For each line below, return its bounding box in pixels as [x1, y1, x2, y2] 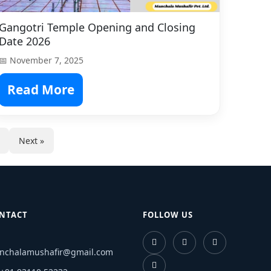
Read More [7, 80, 74, 98]
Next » [19, 134, 44, 146]
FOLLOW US [142, 209, 193, 220]
